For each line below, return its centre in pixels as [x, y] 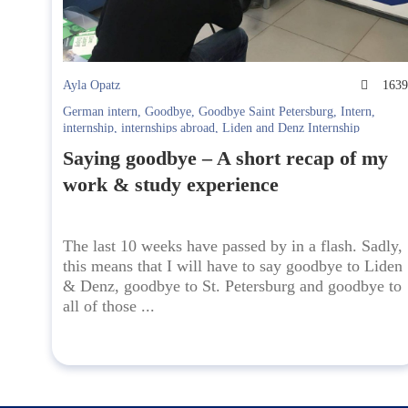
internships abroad [168, 128]
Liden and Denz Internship [291, 128]
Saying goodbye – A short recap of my [225, 158]
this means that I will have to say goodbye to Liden [233, 266]
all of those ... [109, 306]
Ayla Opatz [92, 86]
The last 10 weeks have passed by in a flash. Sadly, [233, 246]
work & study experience [171, 185]
